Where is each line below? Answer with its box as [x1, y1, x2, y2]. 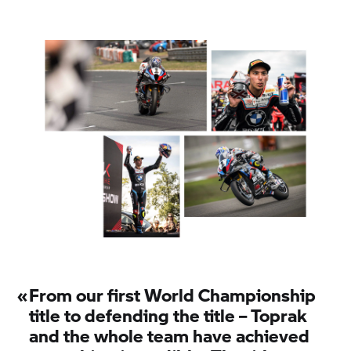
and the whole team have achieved [29, 323, 310, 348]
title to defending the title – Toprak [29, 302, 308, 327]
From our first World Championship [29, 282, 317, 307]
